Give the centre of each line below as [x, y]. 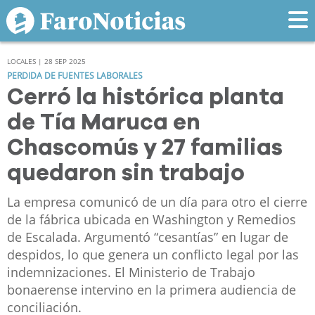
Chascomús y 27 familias [145, 149]
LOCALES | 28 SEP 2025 [46, 62]
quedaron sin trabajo [126, 174]
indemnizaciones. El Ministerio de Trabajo [131, 272]
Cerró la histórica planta [146, 98]
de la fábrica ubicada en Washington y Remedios [152, 220]
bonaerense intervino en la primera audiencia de [152, 290]
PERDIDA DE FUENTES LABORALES [75, 76]
